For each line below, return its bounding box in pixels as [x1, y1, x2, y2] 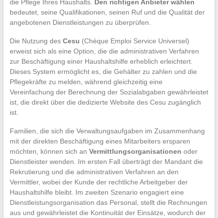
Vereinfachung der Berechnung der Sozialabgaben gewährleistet [9, 88, 208, 96]
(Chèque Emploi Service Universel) [79, 36, 189, 45]
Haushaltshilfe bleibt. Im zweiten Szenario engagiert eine [9, 188, 184, 196]
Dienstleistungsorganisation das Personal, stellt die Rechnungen [9, 198, 207, 206]
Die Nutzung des [9, 36, 63, 45]
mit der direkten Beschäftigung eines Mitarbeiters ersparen [9, 137, 190, 145]
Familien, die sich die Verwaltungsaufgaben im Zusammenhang [9, 127, 205, 135]
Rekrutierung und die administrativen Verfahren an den [9, 167, 179, 176]
